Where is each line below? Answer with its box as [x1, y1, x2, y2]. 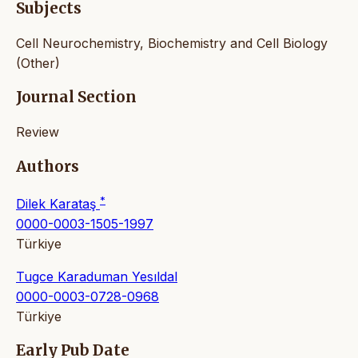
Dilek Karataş [16, 195, 100, 212]
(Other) [16, 54, 60, 71]
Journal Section [16, 88, 137, 107]
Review [16, 123, 59, 140]
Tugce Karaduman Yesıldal [16, 268, 177, 284]
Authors [16, 157, 79, 176]
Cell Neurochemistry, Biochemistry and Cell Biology [16, 34, 328, 51]
